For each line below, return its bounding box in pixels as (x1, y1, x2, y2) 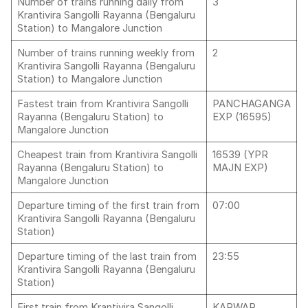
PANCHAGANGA (212, 98, 291, 110)
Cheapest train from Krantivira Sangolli (17, 148, 197, 161)
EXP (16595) (212, 111, 272, 123)
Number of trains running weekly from (17, 47, 195, 59)
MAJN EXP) (212, 162, 268, 174)
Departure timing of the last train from (17, 250, 197, 263)
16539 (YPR (212, 148, 268, 161)
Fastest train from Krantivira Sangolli (17, 98, 188, 110)
